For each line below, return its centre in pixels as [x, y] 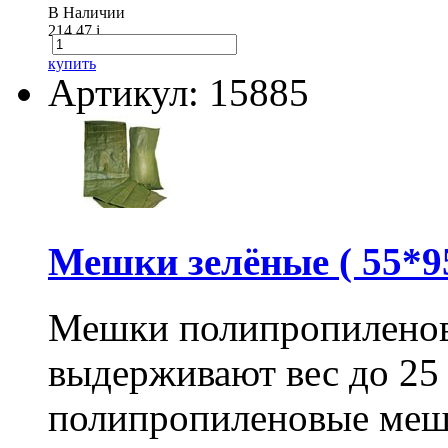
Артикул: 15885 [178, 93]
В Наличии [86, 13]
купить [72, 64]
